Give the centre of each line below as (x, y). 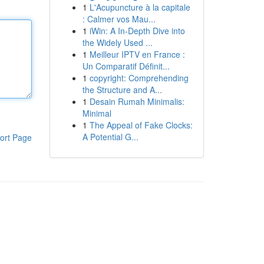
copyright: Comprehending (139, 78)
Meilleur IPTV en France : (137, 54)
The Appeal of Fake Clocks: (141, 125)
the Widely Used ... (117, 42)
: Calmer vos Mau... (119, 19)
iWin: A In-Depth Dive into (137, 31)
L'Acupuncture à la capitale (140, 7)
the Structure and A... (122, 90)
